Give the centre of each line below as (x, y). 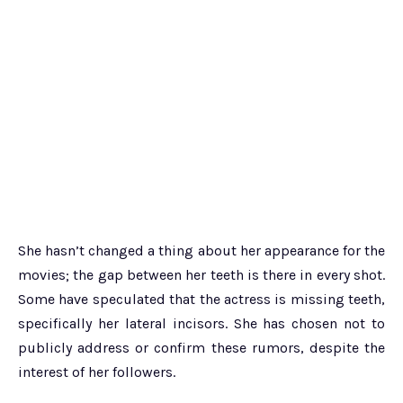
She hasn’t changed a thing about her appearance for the (201, 251)
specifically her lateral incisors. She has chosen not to (201, 324)
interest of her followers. (97, 372)
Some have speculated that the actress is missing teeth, (201, 300)
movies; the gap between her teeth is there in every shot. (201, 275)
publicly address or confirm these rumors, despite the (201, 348)
